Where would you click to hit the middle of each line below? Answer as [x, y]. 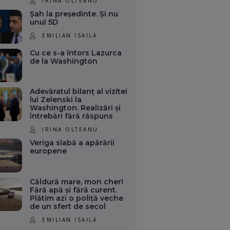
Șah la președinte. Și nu [74, 14]
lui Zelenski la [56, 100]
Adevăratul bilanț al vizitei [79, 92]
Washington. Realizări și [75, 108]
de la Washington [64, 61]
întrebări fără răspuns [72, 116]
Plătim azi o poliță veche [77, 198]
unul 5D [44, 22]
